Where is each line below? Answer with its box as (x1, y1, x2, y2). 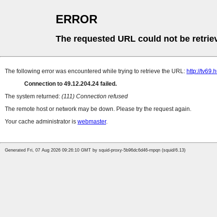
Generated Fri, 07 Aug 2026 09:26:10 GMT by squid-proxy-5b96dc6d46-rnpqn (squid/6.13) (5, 148, 186, 153)
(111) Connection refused (62, 93, 128, 100)
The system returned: (5, 93, 62, 100)
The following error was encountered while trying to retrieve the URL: (5, 68, 186, 75)
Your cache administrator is (5, 118, 77, 125)
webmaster (77, 118, 106, 125)
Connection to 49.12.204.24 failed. (24, 80, 117, 88)
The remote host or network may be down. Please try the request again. (5, 106, 191, 113)
